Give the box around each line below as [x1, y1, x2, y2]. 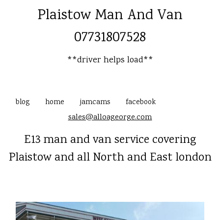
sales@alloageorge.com [68, 112, 152, 123]
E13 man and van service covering [24, 132, 196, 149]
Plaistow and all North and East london [8, 149, 212, 166]
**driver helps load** [67, 54, 153, 67]
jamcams [80, 97, 110, 108]
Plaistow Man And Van [37, 5, 183, 27]
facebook [126, 97, 156, 108]
